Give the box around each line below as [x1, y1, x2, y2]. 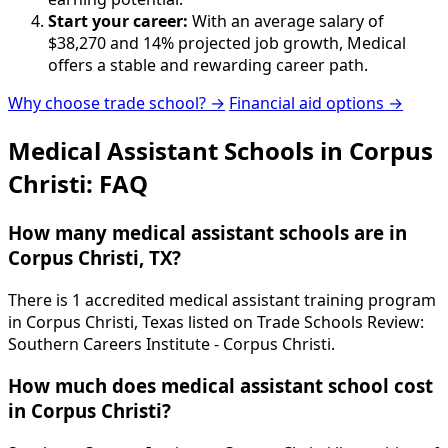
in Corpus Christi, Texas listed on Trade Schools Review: [8, 310, 424, 333]
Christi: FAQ [8, 166, 148, 200]
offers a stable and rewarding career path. [48, 54, 368, 77]
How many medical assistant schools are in [8, 219, 407, 245]
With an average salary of [188, 10, 384, 33]
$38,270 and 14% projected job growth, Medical [48, 32, 406, 55]
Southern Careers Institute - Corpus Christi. [8, 332, 335, 355]
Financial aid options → [229, 92, 403, 115]
